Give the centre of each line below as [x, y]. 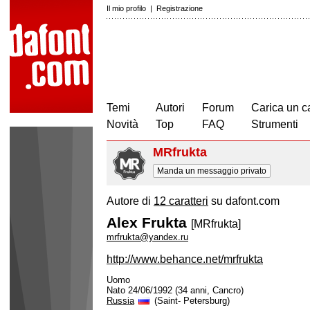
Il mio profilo [126, 8]
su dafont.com [244, 201]
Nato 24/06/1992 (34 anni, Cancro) [175, 290]
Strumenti [275, 124]
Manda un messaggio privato [212, 171]
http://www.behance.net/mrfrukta [185, 259]
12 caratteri [181, 201]
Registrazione [180, 8]
